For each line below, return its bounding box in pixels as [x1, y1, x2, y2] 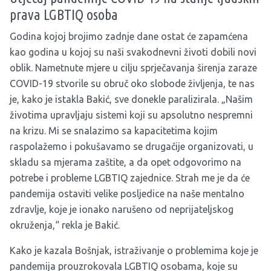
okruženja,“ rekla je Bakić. [10, 220, 120, 231]
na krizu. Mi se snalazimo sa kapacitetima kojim [10, 125, 218, 137]
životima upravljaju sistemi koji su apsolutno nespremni [10, 109, 253, 121]
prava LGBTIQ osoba [10, 7, 118, 24]
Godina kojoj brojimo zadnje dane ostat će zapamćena [10, 31, 248, 42]
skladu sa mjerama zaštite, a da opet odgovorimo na [10, 157, 241, 168]
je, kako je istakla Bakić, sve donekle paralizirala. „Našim [10, 94, 253, 105]
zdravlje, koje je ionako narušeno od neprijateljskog [10, 204, 233, 215]
